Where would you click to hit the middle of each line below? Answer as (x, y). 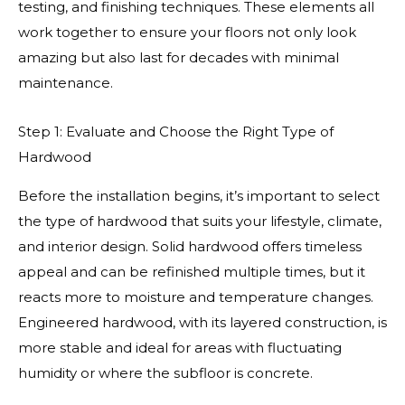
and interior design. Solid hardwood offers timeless (190, 246)
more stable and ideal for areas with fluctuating (180, 347)
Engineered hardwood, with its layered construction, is (202, 322)
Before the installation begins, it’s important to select (199, 195)
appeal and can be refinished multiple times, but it (192, 271)
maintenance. (66, 82)
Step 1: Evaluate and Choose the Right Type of (176, 132)
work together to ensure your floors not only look (187, 32)
